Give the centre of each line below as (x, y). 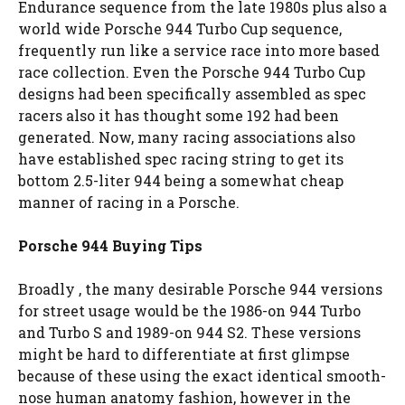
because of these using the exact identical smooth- (202, 376)
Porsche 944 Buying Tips (110, 245)
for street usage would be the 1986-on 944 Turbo (189, 311)
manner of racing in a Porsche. (129, 202)
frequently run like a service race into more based (199, 50)
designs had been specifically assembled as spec (192, 94)
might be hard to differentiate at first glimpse (184, 354)
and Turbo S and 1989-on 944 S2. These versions (189, 332)
